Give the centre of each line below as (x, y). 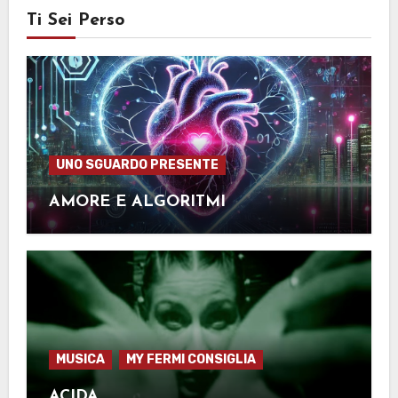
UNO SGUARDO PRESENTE (137, 164)
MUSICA (80, 360)
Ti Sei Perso (76, 20)
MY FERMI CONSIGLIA (191, 360)
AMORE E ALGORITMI (137, 202)
